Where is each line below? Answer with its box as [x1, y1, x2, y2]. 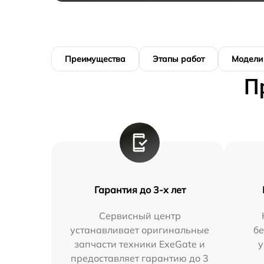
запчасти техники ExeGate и [74, 238, 206, 250]
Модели [232, 54, 263, 65]
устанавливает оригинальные [70, 224, 210, 236]
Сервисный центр [98, 210, 181, 222]
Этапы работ [153, 54, 204, 65]
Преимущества [65, 54, 126, 65]
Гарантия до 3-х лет [94, 184, 186, 196]
